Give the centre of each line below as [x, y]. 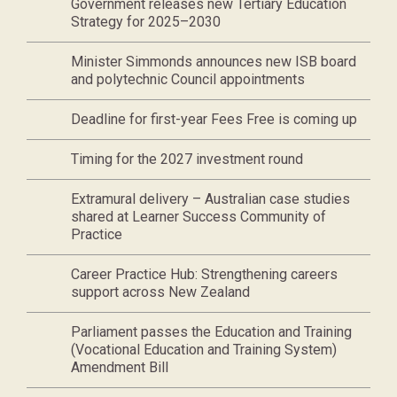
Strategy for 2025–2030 [146, 22]
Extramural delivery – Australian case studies [210, 199]
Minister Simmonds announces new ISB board [214, 62]
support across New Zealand [160, 292]
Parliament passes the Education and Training [211, 332]
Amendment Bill [120, 367]
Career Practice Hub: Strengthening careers [204, 274]
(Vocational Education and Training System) [204, 350]
